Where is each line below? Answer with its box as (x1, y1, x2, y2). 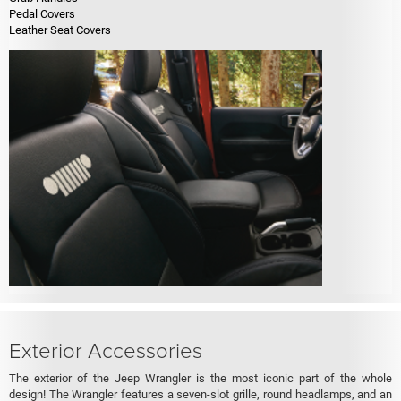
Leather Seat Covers (9, 22, 111, 37)
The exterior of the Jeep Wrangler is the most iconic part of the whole (9, 371, 392, 385)
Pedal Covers (9, 6, 75, 21)
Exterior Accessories (9, 334, 202, 364)
